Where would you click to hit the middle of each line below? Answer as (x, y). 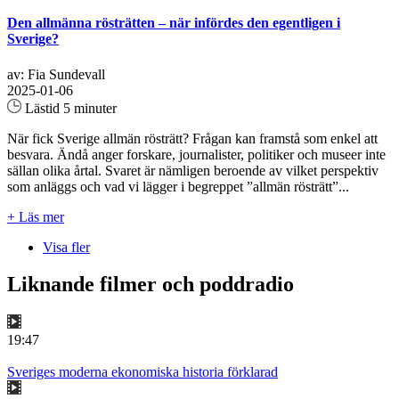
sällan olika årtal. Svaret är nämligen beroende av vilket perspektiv (193, 170)
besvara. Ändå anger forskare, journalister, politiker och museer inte (196, 154)
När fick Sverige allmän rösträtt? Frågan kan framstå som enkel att (192, 138)
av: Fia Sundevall (56, 74)
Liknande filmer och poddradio (151, 285)
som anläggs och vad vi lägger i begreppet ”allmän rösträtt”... (178, 186)
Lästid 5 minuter (69, 108)
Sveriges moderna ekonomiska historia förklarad (142, 372)
